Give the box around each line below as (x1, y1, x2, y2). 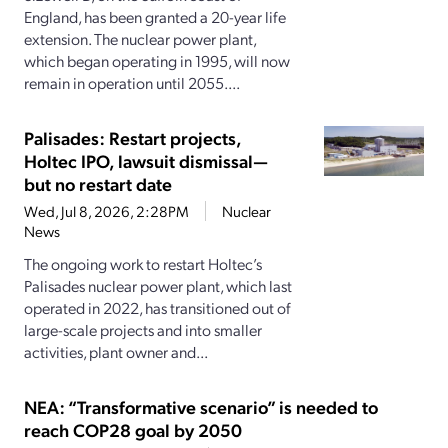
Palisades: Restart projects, (24, 126, 241, 150)
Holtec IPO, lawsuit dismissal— (24, 149, 268, 173)
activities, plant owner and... (24, 341, 208, 363)
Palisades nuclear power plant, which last (24, 275, 292, 297)
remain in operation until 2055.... (24, 72, 240, 94)
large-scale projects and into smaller (24, 319, 262, 341)
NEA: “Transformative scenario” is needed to (24, 395, 378, 419)
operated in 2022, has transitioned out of (24, 297, 291, 319)
